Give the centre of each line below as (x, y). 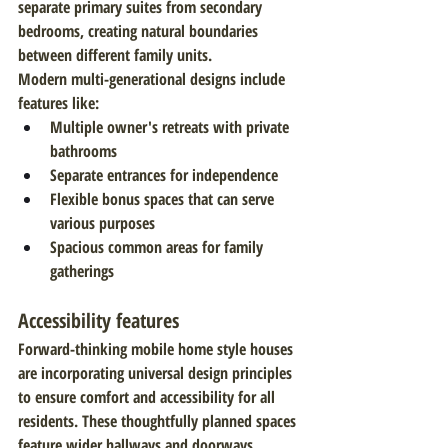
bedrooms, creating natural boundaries (140, 31)
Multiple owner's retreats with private (171, 127)
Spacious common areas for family (158, 247)
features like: (58, 103)
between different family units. (115, 55)
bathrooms (83, 151)
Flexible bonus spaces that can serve (164, 199)
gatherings (82, 271)
